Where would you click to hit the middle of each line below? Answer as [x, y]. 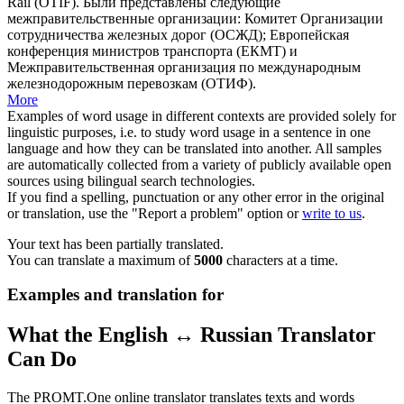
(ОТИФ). [227, 83]
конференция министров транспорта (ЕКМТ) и [152, 50]
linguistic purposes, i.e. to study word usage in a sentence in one [189, 132]
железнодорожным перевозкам [102, 83]
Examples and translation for [115, 295]
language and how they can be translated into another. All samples [194, 148]
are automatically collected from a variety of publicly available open [199, 164]
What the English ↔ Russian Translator [192, 335]
